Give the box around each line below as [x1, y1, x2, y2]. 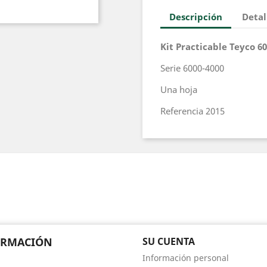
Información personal [142, 252, 229, 263]
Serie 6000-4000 [160, 62, 224, 74]
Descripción [169, 10, 222, 23]
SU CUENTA [142, 235, 195, 248]
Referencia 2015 [160, 105, 225, 117]
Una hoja [160, 83, 197, 95]
